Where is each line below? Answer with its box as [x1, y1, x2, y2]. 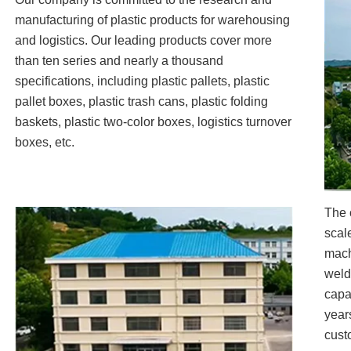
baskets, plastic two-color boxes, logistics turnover [15, 115, 291, 129]
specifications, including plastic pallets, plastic [15, 74, 270, 89]
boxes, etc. [15, 136, 74, 150]
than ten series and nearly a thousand [15, 54, 223, 68]
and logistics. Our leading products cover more [15, 34, 272, 48]
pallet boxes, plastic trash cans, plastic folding [15, 95, 268, 109]
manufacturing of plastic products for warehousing [15, 13, 290, 27]
